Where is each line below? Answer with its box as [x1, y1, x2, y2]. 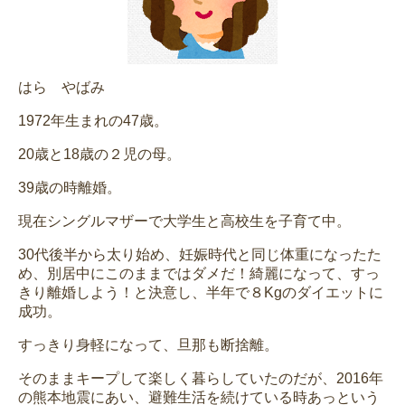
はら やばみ [18, 80, 105, 95]
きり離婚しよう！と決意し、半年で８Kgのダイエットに [18, 285, 383, 300]
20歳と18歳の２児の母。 [18, 146, 181, 162]
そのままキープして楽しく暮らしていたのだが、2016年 [18, 371, 383, 386]
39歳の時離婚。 [18, 180, 121, 195]
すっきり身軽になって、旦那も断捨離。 [18, 337, 278, 353]
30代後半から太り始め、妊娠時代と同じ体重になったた [18, 247, 381, 262]
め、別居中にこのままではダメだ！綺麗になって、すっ [18, 266, 380, 281]
